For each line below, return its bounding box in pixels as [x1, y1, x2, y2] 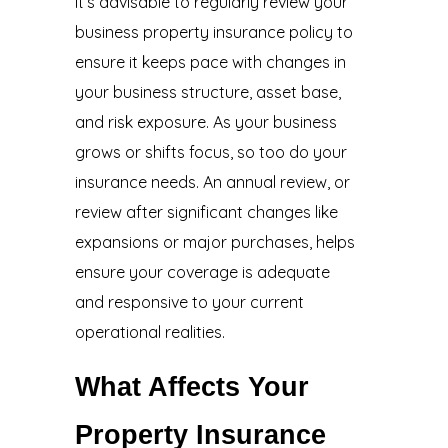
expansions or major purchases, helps [74, 232, 355, 253]
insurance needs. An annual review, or [74, 172, 350, 193]
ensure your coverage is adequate [74, 262, 330, 283]
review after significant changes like [74, 202, 338, 223]
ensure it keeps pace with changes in [74, 52, 346, 73]
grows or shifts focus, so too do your [74, 142, 347, 163]
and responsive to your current [74, 292, 304, 313]
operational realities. [74, 322, 225, 343]
